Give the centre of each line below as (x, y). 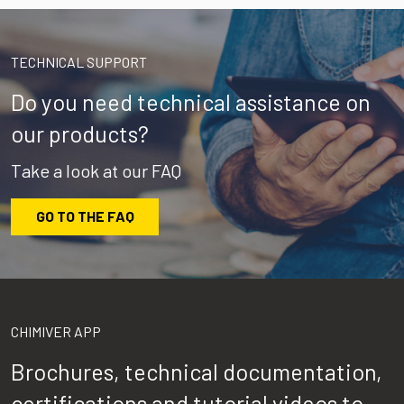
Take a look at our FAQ (96, 170)
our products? (80, 133)
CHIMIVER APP (56, 331)
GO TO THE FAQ (85, 216)
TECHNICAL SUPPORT (79, 61)
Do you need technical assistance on (191, 101)
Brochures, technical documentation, (197, 371)
